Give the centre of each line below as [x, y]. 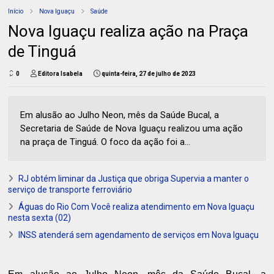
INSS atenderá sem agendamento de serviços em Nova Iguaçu [139, 235]
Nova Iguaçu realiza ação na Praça [128, 31]
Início [16, 12]
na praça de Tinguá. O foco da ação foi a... [106, 142]
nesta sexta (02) [40, 218]
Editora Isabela [61, 74]
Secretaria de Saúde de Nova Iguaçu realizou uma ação [132, 129]
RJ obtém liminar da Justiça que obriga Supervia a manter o [134, 179]
